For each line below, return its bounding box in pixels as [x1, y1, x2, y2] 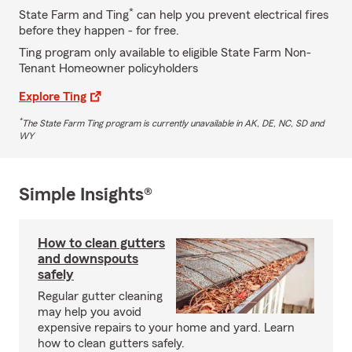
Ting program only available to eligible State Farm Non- [19, 46, 311, 59]
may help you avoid [38, 305, 141, 318]
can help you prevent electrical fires [134, 8, 328, 21]
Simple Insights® [19, 185, 152, 204]
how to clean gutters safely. [38, 336, 185, 350]
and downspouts [38, 251, 138, 266]
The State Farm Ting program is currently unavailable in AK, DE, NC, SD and [22, 118, 324, 128]
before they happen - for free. [19, 24, 179, 37]
